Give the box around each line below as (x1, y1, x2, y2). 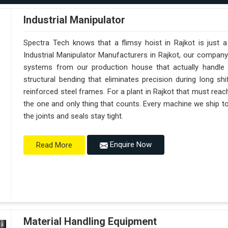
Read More (36, 140, 73, 150)
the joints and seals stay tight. (23, 111, 124, 121)
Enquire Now (108, 140, 152, 150)
